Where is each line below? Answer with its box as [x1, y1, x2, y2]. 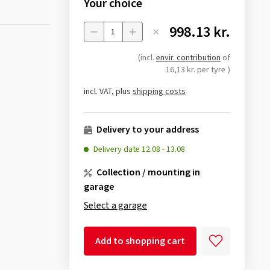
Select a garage [83, 199, 147, 213]
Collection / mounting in [94, 166, 200, 180]
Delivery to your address [94, 123, 199, 137]
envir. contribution [155, 52, 221, 64]
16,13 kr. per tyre [165, 64, 225, 77]
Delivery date [93, 143, 142, 156]
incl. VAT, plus [83, 86, 133, 98]
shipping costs [132, 86, 186, 98]
